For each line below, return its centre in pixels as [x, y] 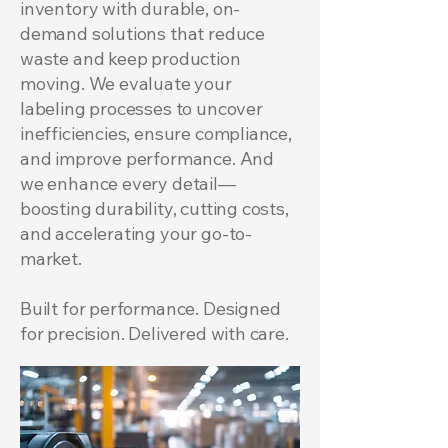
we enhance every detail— [128, 183]
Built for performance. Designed [150, 308]
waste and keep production [130, 58]
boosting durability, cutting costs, [154, 208]
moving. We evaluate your [126, 83]
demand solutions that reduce [142, 33]
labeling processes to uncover [141, 108]
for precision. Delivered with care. [154, 333]
